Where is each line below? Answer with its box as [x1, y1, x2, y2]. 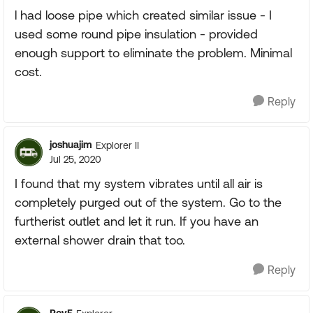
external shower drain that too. [15, 233, 185, 247]
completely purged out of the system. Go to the [15, 195, 282, 210]
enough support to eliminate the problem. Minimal [15, 45, 292, 60]
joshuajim [50, 139, 92, 150]
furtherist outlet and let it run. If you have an [15, 214, 259, 228]
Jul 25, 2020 [50, 154, 101, 165]
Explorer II [96, 139, 139, 151]
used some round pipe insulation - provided [15, 27, 258, 41]
